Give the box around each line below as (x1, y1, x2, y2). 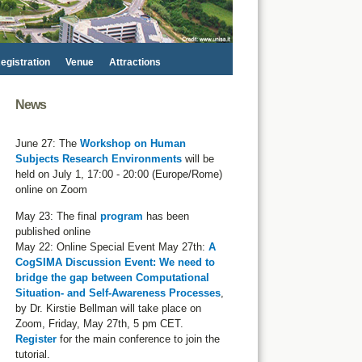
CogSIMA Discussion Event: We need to (15, 256, 215, 268)
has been (142, 210, 189, 222)
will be (181, 153, 214, 165)
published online (15, 225, 90, 238)
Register (15, 333, 57, 345)
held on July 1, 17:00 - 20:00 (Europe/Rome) (15, 168, 222, 180)
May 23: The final (15, 210, 100, 222)
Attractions (108, 57, 161, 68)
